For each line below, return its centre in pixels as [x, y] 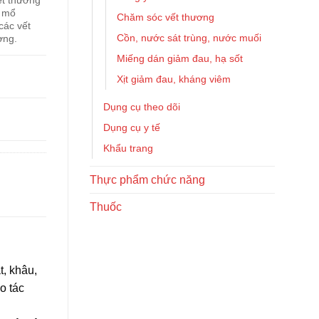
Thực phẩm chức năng [147, 180]
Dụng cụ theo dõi [142, 107]
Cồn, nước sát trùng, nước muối [189, 38]
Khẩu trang [128, 148]
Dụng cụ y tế [132, 127]
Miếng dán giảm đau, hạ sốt [180, 58]
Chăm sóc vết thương [166, 17]
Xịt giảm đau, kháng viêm [174, 79]
